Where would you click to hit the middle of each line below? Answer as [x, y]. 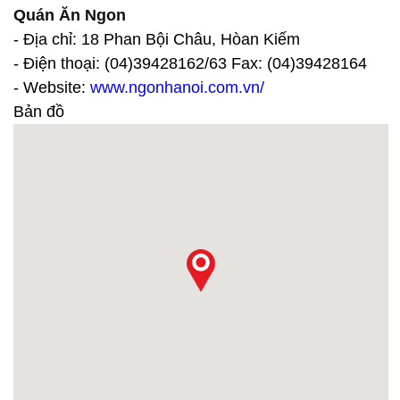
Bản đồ [39, 111]
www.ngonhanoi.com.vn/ [177, 87]
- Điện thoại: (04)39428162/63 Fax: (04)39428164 [190, 63]
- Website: [52, 87]
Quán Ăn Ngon [70, 15]
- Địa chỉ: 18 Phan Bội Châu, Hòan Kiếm [157, 39]
